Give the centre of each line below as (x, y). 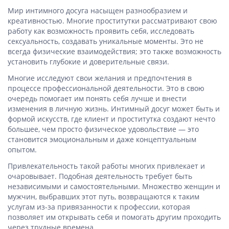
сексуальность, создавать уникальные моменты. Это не (106, 41)
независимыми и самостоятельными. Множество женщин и (114, 186)
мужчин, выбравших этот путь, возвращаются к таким (104, 197)
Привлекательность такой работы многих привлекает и (106, 166)
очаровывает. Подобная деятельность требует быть (100, 176)
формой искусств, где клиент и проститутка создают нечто (111, 119)
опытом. (22, 150)
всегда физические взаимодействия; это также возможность (114, 51)
